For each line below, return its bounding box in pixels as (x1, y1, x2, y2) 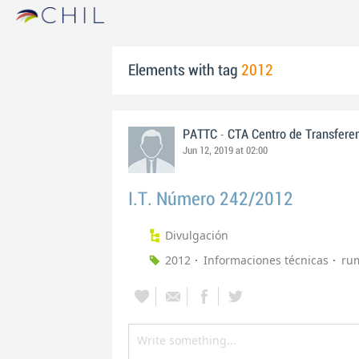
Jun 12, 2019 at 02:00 (183, 145, 268, 156)
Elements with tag (128, 63, 241, 79)
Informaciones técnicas (204, 252, 329, 268)
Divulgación (165, 228, 228, 243)
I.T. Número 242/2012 (128, 189, 293, 209)
